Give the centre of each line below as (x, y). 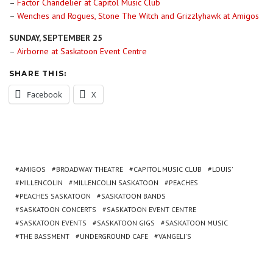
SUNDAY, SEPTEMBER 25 (56, 37)
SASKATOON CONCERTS (58, 209)
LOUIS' (223, 169)
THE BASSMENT (44, 236)
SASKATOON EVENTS (53, 222)
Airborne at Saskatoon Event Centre (82, 51)
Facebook (44, 94)
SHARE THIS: (38, 73)
